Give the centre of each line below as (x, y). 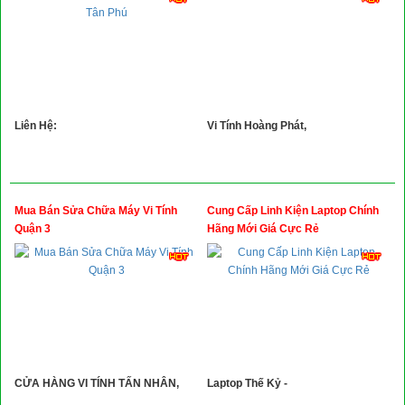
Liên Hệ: (36, 126)
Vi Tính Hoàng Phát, (257, 126)
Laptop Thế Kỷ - (247, 383)
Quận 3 (33, 229)
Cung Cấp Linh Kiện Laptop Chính (293, 211)
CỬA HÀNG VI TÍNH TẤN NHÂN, (97, 383)
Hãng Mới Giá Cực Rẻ (263, 229)
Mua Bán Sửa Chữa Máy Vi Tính (96, 211)
